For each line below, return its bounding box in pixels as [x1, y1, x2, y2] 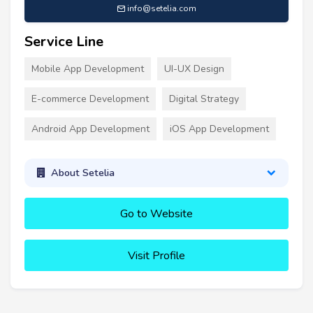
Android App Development [31, 122, 150, 136]
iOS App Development [170, 122, 269, 136]
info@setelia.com [127, 2, 196, 14]
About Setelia [50, 166, 115, 180]
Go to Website [120, 205, 193, 221]
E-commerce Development [31, 92, 149, 105]
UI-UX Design [164, 61, 224, 75]
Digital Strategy [169, 92, 239, 105]
